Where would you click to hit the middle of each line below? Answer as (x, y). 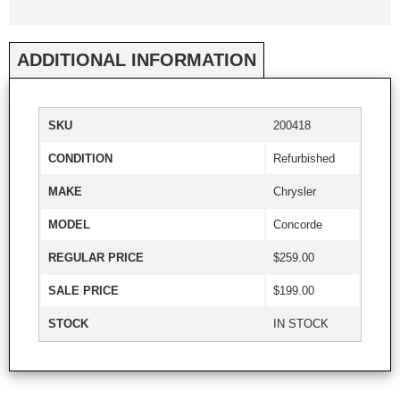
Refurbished (304, 158)
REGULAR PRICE (96, 257)
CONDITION (80, 158)
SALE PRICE (83, 290)
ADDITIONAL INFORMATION (137, 59)
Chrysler (295, 191)
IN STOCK (301, 323)
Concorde (298, 224)
